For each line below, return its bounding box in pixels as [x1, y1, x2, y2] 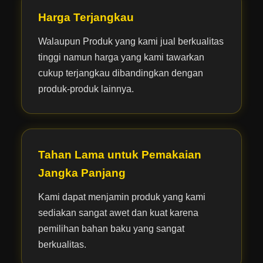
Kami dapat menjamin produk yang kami [38, 191, 205, 202]
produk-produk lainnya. [38, 83, 134, 94]
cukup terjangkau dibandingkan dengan [38, 68, 203, 78]
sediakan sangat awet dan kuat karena [38, 207, 198, 218]
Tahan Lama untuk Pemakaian [38, 148, 201, 161]
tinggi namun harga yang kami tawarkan [38, 52, 204, 62]
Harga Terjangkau [38, 11, 134, 23]
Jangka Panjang [38, 166, 126, 179]
